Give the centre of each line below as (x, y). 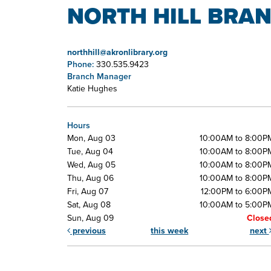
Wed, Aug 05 (91, 164)
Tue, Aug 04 (90, 151)
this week (170, 230)
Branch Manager (99, 76)
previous (88, 230)
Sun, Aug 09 (90, 217)
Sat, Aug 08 (89, 204)
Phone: (82, 64)
